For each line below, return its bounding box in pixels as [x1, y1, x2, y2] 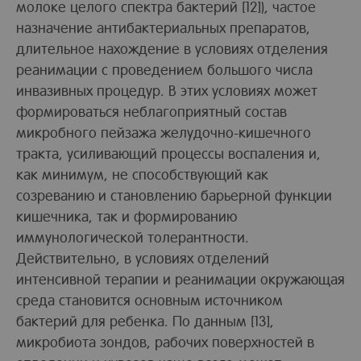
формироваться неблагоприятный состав [16, 102, 287, 121]
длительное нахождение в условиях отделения [16, 39, 328, 58]
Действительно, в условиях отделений [16, 248, 269, 268]
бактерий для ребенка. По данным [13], [16, 311, 274, 330]
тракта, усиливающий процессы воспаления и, [16, 143, 321, 163]
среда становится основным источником [16, 290, 283, 309]
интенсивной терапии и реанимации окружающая [16, 269, 345, 288]
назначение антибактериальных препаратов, [16, 18, 310, 37]
